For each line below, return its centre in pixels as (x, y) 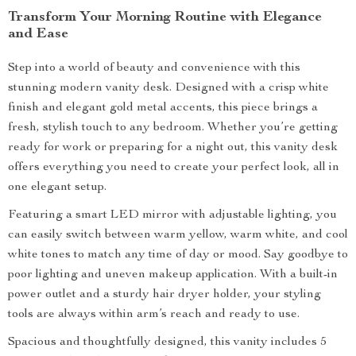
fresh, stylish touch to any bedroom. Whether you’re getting (173, 128)
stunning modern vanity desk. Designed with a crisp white (168, 88)
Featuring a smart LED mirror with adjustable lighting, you (172, 215)
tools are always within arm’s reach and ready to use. (154, 315)
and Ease (38, 34)
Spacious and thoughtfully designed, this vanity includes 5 (167, 342)
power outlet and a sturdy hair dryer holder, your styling (164, 295)
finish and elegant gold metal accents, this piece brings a (163, 108)
